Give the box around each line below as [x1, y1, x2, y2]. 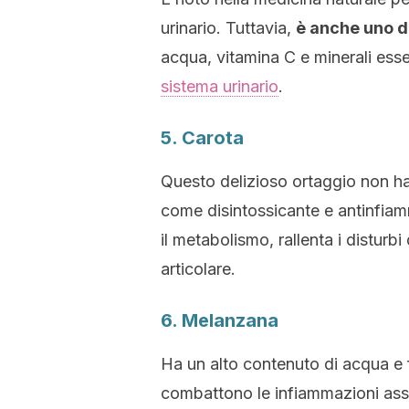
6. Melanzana [161, 309, 278, 331]
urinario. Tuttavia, [161, 18, 296, 37]
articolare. [161, 259, 236, 278]
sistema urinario [161, 77, 278, 96]
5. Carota [161, 127, 244, 149]
